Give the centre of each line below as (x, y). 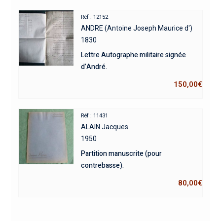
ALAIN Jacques (105, 127)
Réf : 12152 (95, 17)
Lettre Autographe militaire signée (134, 55)
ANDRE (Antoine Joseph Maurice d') (137, 28)
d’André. (94, 67)
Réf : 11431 (95, 115)
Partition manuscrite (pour (122, 153)
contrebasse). (103, 165)
